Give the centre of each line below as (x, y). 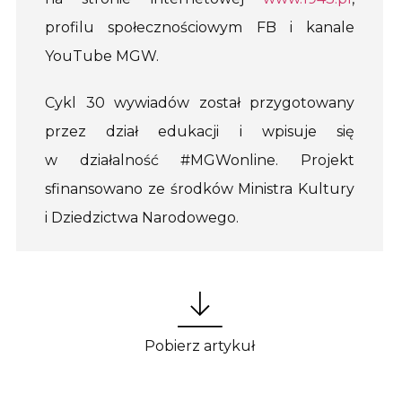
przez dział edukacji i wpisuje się (200, 132)
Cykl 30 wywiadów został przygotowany (200, 103)
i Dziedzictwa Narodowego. (142, 218)
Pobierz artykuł (200, 346)
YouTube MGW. (102, 56)
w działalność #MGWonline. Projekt (200, 161)
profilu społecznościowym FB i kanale (200, 27)
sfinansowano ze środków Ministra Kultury (200, 189)
